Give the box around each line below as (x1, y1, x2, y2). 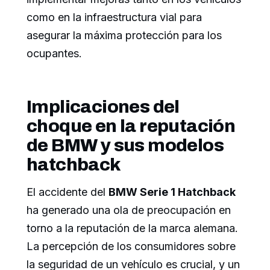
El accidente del (27, 186, 108, 199)
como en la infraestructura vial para (27, 11, 202, 24)
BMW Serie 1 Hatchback (108, 186, 236, 199)
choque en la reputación (27, 116, 236, 136)
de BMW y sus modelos (27, 136, 224, 155)
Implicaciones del (27, 97, 180, 117)
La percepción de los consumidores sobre (27, 240, 236, 253)
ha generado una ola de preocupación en (27, 204, 231, 217)
